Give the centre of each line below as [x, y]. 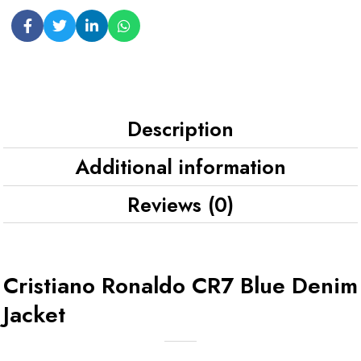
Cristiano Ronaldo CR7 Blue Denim [180, 285]
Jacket [34, 314]
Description [180, 129]
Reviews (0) [180, 204]
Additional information [180, 166]
